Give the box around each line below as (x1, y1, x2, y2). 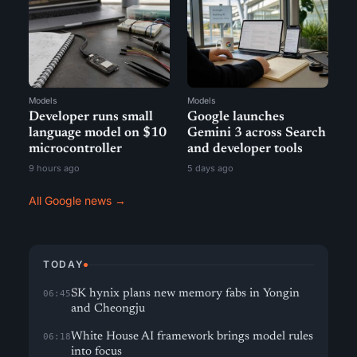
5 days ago (187, 163, 233, 174)
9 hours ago (29, 163, 80, 174)
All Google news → (29, 194, 126, 207)
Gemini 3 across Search (187, 127, 326, 140)
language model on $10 (29, 127, 167, 140)
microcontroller (29, 143, 122, 156)
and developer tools (187, 143, 303, 156)
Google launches (187, 111, 284, 124)
